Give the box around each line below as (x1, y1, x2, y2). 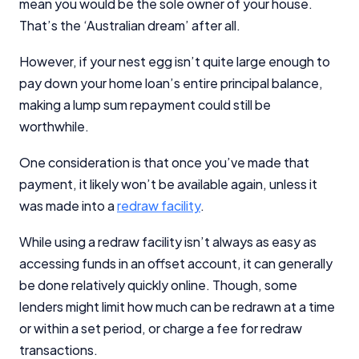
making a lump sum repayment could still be (19, 95, 271, 113)
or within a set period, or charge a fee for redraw (19, 319, 302, 337)
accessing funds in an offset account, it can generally (19, 254, 333, 272)
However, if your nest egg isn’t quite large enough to (19, 52, 330, 70)
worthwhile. (19, 117, 89, 135)
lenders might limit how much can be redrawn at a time (19, 297, 335, 315)
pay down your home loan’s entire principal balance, (19, 74, 323, 91)
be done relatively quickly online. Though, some (19, 276, 297, 293)
